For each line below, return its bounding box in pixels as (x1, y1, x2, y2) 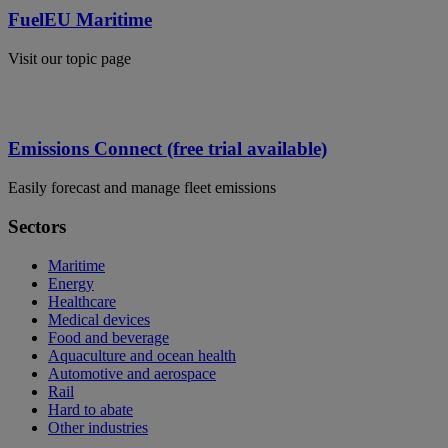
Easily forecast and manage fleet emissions (8, 179, 276, 197)
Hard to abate (48, 400, 133, 418)
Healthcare (48, 292, 116, 310)
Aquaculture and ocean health (48, 346, 236, 364)
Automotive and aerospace (48, 364, 216, 382)
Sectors (8, 215, 66, 237)
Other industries (48, 418, 148, 436)
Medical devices (48, 310, 150, 328)
